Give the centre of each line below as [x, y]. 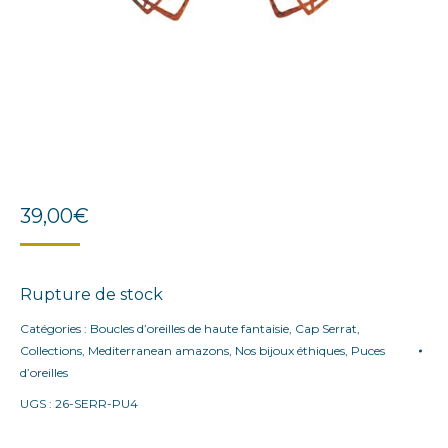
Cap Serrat [326, 329]
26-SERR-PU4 [96, 404]
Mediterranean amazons [158, 351]
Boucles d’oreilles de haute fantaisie [189, 329]
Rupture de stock [91, 295]
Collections [51, 351]
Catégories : [55, 329]
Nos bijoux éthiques [290, 351]
